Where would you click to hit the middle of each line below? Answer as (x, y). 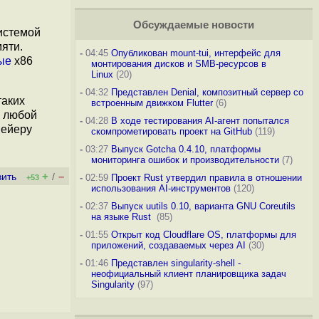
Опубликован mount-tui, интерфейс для (195, 53)
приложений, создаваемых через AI (168, 245)
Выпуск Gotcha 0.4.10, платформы (185, 149)
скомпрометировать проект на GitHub (171, 131)
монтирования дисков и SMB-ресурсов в (178, 64)
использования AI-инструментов (161, 188)
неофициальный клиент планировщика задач (188, 274)
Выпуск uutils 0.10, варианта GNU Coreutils (203, 206)
